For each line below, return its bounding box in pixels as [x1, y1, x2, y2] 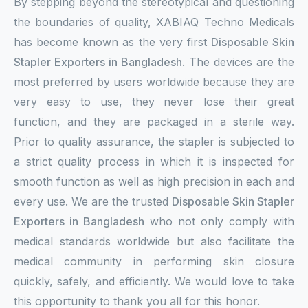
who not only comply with [144, 214, 294, 228]
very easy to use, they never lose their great [14, 95, 294, 109]
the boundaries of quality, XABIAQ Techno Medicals [14, 15, 294, 29]
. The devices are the [182, 55, 294, 69]
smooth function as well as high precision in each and [14, 175, 294, 188]
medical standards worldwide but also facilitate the [14, 234, 294, 248]
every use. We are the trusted [14, 195, 172, 208]
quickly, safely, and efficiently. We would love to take [14, 274, 294, 288]
